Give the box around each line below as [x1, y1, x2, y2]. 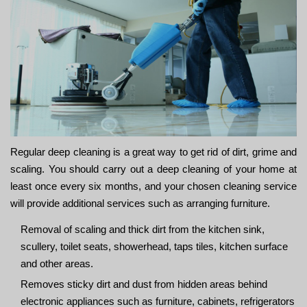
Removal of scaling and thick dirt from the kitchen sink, [21, 223, 265, 236]
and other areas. [21, 258, 93, 270]
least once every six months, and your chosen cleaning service [10, 180, 297, 193]
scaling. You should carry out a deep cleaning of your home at [10, 163, 297, 175]
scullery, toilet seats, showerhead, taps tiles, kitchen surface [21, 241, 288, 253]
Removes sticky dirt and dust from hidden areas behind [21, 278, 267, 291]
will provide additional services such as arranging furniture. [10, 197, 270, 210]
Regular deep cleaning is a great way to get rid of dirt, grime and [10, 146, 297, 158]
